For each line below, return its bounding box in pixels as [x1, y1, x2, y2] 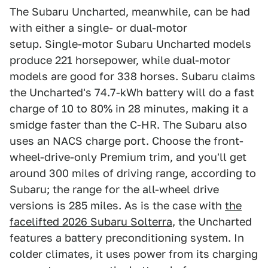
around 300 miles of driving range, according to [10, 167, 256, 180]
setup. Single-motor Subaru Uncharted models [10, 38, 251, 51]
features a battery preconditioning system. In [10, 232, 244, 245]
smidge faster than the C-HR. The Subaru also [10, 118, 247, 132]
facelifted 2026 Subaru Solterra [10, 215, 172, 229]
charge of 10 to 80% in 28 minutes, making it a [10, 102, 248, 115]
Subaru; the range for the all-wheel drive [10, 183, 219, 196]
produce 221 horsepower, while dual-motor [10, 54, 230, 67]
